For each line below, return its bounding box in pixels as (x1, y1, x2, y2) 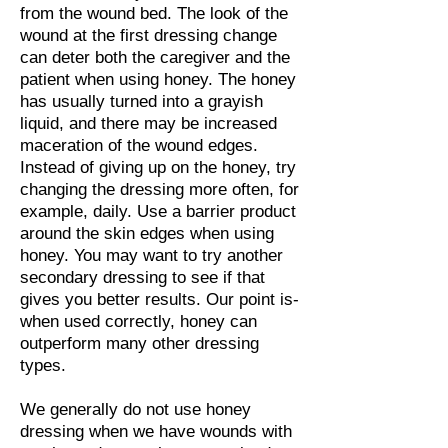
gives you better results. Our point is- (20, 290, 299, 309)
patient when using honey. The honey (20, 70, 296, 89)
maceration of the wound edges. (20, 136, 258, 155)
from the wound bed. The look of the (20, 4, 288, 23)
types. (20, 356, 71, 375)
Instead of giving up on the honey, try (20, 158, 296, 177)
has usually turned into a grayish (20, 92, 263, 111)
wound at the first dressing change (20, 26, 277, 45)
